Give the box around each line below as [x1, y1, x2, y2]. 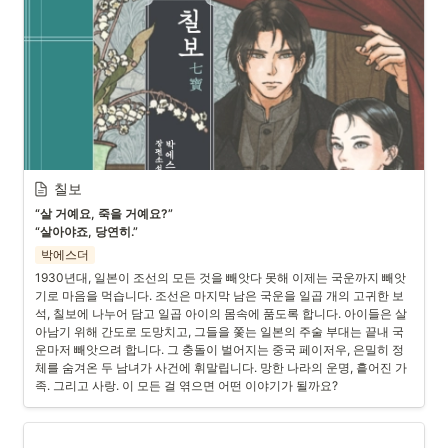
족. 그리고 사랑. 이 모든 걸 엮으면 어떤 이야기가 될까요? [35, 378, 338, 393]
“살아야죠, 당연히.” [35, 224, 138, 239]
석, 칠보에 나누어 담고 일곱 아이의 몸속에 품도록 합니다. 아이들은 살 [35, 306, 407, 321]
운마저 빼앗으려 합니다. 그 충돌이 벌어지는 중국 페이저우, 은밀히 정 [35, 342, 404, 357]
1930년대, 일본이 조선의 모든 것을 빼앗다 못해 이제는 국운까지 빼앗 [35, 270, 406, 285]
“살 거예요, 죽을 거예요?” [35, 206, 173, 221]
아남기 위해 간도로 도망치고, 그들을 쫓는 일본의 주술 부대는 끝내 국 [35, 324, 404, 339]
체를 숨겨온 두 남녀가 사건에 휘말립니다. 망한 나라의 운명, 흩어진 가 [35, 360, 407, 375]
